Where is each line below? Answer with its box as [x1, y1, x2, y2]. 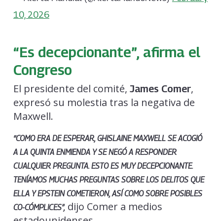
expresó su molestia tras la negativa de [13, 95, 195, 109]
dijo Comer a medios [65, 199, 162, 213]
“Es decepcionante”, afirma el [13, 43, 200, 60]
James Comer [129, 82, 191, 95]
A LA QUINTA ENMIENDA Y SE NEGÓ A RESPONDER [13, 147, 177, 157]
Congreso [13, 61, 72, 78]
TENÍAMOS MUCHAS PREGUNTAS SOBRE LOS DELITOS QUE [13, 175, 204, 184]
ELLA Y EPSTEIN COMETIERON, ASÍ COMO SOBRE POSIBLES [13, 188, 202, 198]
